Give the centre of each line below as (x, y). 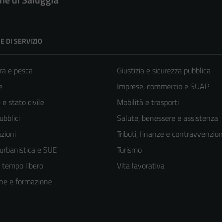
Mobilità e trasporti (148, 102)
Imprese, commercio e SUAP (163, 86)
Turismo (129, 150)
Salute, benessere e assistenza (167, 118)
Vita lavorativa (141, 166)
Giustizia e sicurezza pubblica (164, 71)
